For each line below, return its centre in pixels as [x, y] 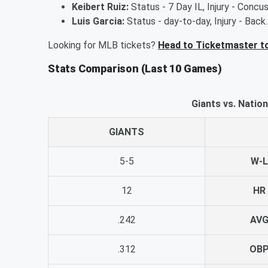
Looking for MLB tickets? [103, 45]
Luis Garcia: [98, 21]
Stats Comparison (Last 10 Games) [135, 68]
